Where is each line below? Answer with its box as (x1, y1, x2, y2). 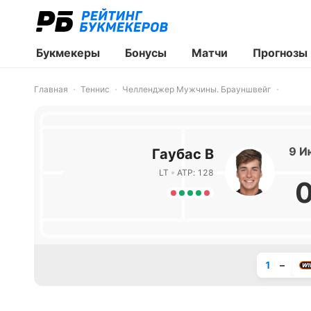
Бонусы (125, 46, 167, 60)
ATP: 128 (176, 167, 214, 178)
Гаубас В (151, 146, 214, 162)
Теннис (81, 84, 110, 94)
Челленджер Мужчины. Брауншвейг (122, 84, 271, 94)
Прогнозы (253, 46, 308, 60)
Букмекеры (36, 46, 100, 60)
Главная (34, 84, 68, 94)
